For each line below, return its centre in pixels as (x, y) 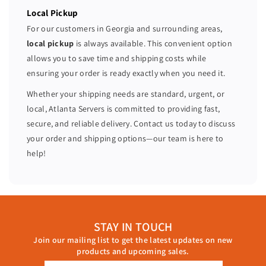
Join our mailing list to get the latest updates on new (133, 240)
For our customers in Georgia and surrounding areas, (125, 28)
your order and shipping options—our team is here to (125, 138)
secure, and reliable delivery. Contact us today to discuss (131, 123)
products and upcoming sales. (133, 251)
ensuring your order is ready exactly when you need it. (126, 73)
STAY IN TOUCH (133, 227)
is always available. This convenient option (153, 43)
